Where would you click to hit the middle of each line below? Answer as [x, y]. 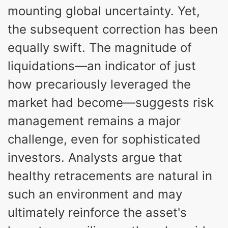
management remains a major [94, 121]
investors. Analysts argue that [95, 157]
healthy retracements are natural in [110, 176]
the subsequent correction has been [113, 29]
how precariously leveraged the [99, 84]
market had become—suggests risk [111, 102]
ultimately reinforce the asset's [97, 212]
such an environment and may [95, 194]
